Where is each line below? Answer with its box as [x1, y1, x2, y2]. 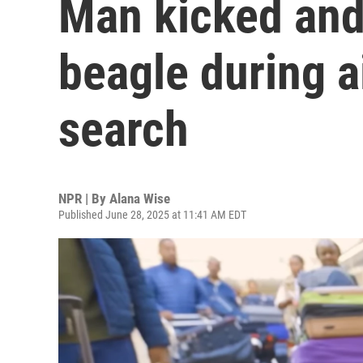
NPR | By [58, 190, 109, 207]
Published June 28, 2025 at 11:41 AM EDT [58, 208, 246, 221]
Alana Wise [109, 190, 170, 207]
